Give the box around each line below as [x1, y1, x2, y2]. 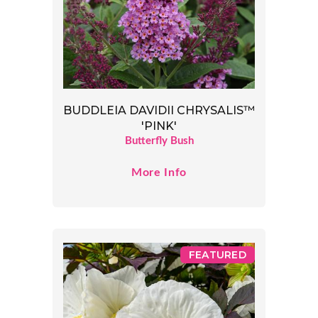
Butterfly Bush [124, 136, 194, 147]
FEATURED [188, 248, 246, 262]
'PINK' [141, 119, 177, 133]
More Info [131, 167, 187, 179]
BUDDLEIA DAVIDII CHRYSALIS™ [63, 104, 255, 118]
